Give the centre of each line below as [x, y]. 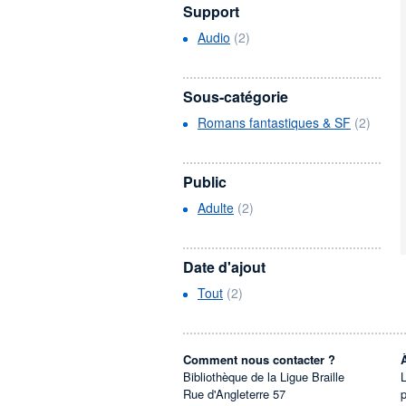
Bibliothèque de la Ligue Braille [264, 377]
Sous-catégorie [236, 97]
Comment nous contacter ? [259, 359]
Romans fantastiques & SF [274, 122]
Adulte [216, 208]
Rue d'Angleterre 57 [234, 394]
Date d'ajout [224, 267]
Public [205, 182]
